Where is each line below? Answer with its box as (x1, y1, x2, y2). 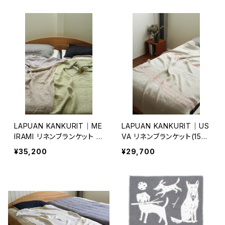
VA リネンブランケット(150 (122, 132, 206, 141)
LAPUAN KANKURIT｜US (122, 122, 209, 130)
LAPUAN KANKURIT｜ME (14, 122, 102, 130)
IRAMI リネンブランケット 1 (14, 132, 99, 141)
